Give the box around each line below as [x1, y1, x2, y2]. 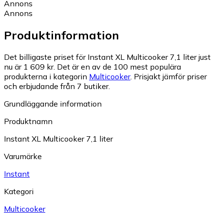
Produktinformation [4, 28, 119, 43]
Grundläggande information [4, 99, 102, 109]
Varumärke [4, 151, 42, 161]
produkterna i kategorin [4, 72, 89, 81]
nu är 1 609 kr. [4, 62, 55, 72]
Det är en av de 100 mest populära [57, 62, 181, 72]
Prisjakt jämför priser [134, 72, 207, 81]
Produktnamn [4, 116, 53, 126]
